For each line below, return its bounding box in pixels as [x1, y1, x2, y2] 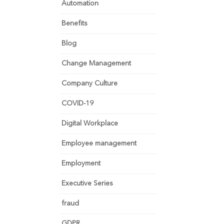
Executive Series [61, 180, 113, 187]
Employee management [61, 140, 137, 147]
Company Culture [61, 80, 118, 87]
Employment [61, 160, 101, 167]
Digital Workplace [61, 120, 118, 127]
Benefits [61, 20, 88, 27]
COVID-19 [61, 100, 94, 107]
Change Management [61, 60, 131, 67]
